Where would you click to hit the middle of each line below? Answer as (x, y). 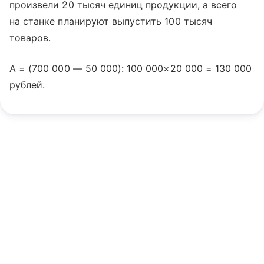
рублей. (27, 85)
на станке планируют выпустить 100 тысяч (111, 21)
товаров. (30, 38)
